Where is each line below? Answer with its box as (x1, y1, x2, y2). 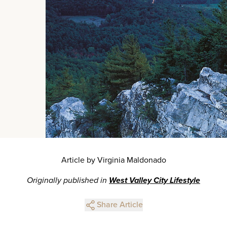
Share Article (96, 200, 143, 210)
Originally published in (27, 175, 109, 185)
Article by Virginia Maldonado (61, 155, 166, 165)
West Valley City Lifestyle (109, 175, 200, 185)
